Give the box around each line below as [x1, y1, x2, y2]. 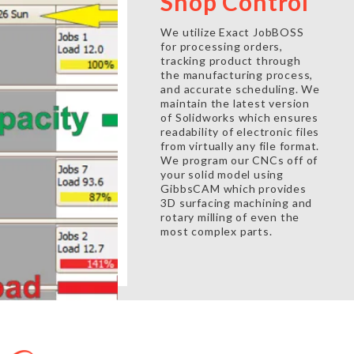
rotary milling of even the [160, 210, 300, 224]
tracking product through [160, 54, 301, 67]
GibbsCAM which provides [160, 182, 307, 195]
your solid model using [160, 168, 284, 181]
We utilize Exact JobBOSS [160, 25, 304, 39]
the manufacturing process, [160, 68, 314, 81]
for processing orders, [160, 40, 283, 53]
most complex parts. [160, 224, 273, 238]
